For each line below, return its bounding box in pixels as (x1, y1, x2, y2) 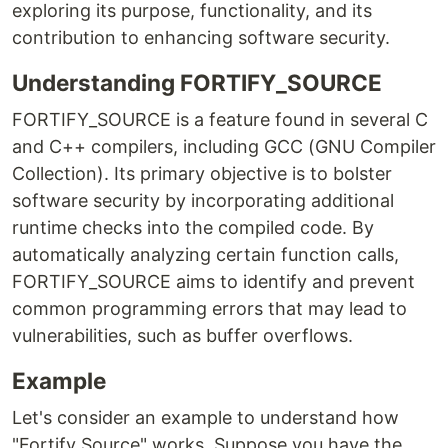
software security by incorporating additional (12, 190, 394, 211)
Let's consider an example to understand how (12, 407, 399, 428)
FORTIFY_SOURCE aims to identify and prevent (12, 271, 415, 292)
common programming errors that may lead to (12, 298, 407, 319)
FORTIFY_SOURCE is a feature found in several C (12, 109, 428, 130)
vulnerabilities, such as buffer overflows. (12, 325, 353, 346)
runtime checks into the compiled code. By (12, 217, 374, 238)
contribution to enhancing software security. (12, 27, 390, 48)
